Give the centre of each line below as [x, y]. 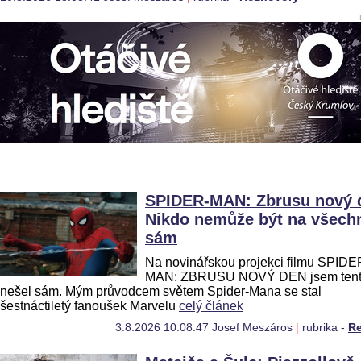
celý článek [211, 306]
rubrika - [325, 328]
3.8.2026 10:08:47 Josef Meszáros [204, 328]
